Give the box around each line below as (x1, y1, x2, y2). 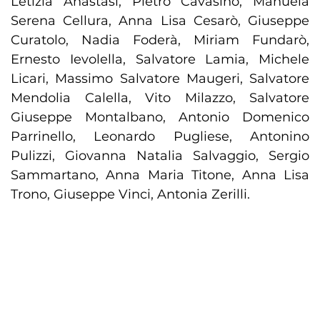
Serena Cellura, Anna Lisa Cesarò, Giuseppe (11, 13, 309, 29)
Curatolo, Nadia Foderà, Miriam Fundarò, (11, 32, 309, 49)
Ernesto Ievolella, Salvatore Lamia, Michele (11, 51, 309, 68)
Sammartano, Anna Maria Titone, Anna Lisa (11, 167, 309, 184)
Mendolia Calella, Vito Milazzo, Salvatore (11, 90, 309, 106)
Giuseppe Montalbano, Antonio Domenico (11, 109, 309, 126)
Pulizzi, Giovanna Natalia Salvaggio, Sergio (11, 148, 309, 164)
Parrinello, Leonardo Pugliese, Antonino (11, 129, 309, 145)
